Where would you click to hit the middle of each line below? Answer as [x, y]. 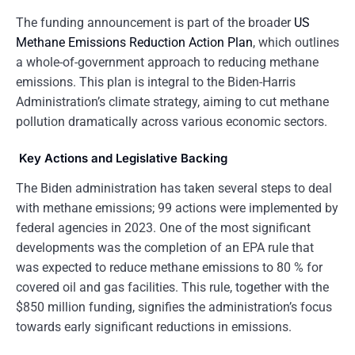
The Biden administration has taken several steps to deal [174, 188]
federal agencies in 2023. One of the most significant [163, 228]
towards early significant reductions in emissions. [154, 327]
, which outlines [296, 42]
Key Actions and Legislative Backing [122, 158]
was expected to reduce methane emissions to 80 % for [169, 267]
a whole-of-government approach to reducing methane [167, 62]
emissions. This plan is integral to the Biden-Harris [156, 82]
